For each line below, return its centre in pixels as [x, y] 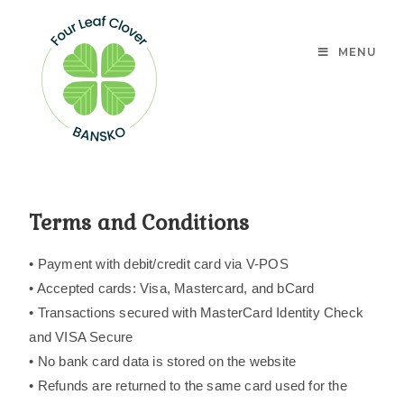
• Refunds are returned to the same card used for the [188, 386]
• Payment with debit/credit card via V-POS [159, 264]
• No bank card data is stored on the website [163, 361]
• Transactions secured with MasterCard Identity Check [197, 312]
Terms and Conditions [139, 223]
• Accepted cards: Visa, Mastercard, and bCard [172, 288]
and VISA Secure [81, 337]
